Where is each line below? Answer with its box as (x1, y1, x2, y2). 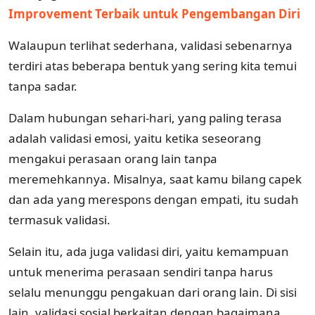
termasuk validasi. (8, 211, 110, 228)
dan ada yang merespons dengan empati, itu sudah (8, 191, 299, 207)
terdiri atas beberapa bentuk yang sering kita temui (8, 57, 297, 74)
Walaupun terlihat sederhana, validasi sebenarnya (8, 37, 292, 53)
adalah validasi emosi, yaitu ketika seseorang (8, 129, 261, 146)
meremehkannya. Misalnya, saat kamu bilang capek (8, 170, 302, 187)
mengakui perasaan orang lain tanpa (8, 150, 217, 167)
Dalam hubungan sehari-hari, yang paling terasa (8, 109, 282, 126)
